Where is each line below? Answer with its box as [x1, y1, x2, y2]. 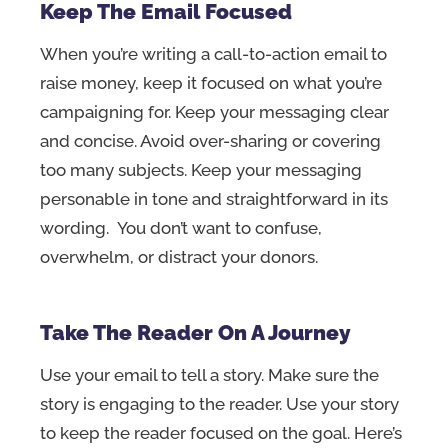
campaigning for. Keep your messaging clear [40, 102, 389, 123]
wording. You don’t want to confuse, [40, 218, 322, 239]
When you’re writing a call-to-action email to [40, 44, 387, 65]
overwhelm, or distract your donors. [40, 247, 322, 268]
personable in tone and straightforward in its [40, 189, 388, 210]
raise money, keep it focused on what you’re [40, 73, 382, 94]
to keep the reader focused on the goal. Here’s [40, 422, 402, 443]
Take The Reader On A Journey [40, 319, 351, 345]
